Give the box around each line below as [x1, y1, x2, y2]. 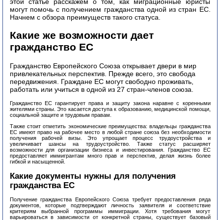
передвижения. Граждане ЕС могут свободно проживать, [9, 77, 193, 85]
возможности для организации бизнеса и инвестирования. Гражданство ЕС [9, 146, 211, 153]
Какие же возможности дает [9, 29, 154, 41]
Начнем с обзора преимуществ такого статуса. [9, 13, 161, 21]
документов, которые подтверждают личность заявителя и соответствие [9, 202, 211, 209]
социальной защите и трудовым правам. [9, 111, 111, 118]
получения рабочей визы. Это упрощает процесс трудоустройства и [9, 135, 211, 141]
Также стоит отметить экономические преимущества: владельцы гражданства [9, 123, 211, 129]
